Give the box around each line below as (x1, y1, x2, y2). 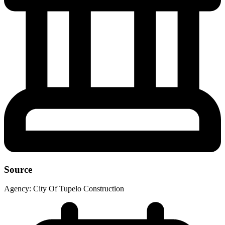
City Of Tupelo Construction (33, 184, 124, 193)
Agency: (4, 184, 31, 193)
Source (4, 164, 32, 175)
